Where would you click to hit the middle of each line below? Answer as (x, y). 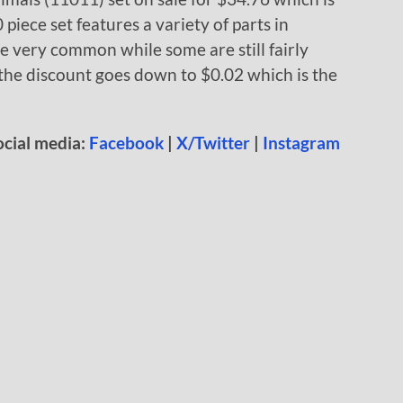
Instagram (301, 143)
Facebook (126, 143)
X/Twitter (213, 143)
